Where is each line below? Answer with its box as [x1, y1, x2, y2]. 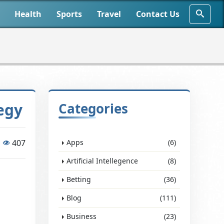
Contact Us [136, 8, 180, 19]
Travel [97, 8, 121, 19]
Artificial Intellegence [66, 156, 138, 165]
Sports [56, 8, 82, 19]
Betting [66, 174, 91, 184]
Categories [58, 99, 128, 117]
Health [14, 8, 42, 19]
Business [66, 211, 97, 221]
